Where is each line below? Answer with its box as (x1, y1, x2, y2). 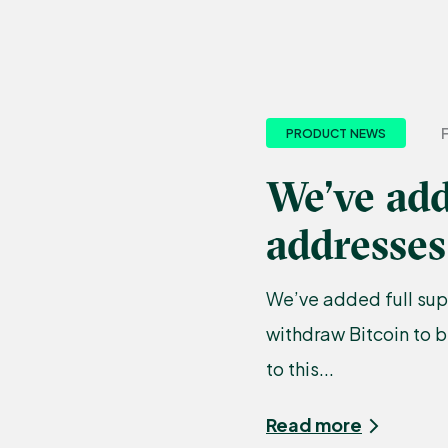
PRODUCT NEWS (286, 125, 386, 141)
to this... (266, 356, 334, 380)
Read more (266, 412, 362, 436)
